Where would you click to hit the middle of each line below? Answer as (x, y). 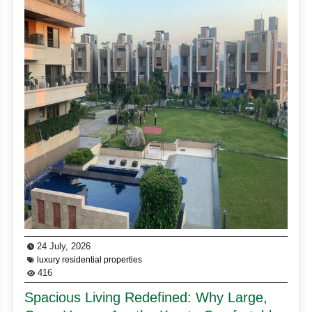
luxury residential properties (90, 259)
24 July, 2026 (63, 246)
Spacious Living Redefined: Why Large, (146, 297)
